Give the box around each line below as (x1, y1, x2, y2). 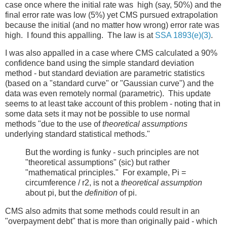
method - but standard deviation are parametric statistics (5, 69, 205, 78)
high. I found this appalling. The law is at (5, 30, 155, 40)
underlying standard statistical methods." (5, 130, 154, 139)
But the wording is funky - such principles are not (25, 148, 199, 157)
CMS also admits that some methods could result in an (5, 207, 200, 216)
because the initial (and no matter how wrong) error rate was (5, 20, 219, 29)
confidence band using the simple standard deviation (5, 59, 194, 68)
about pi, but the (25, 188, 85, 198)
